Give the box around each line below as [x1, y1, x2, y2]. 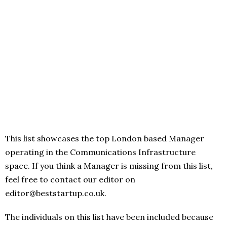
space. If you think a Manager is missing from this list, [5, 161, 213, 171]
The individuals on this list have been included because [5, 212, 213, 222]
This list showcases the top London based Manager [5, 133, 204, 144]
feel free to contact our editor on [5, 174, 135, 185]
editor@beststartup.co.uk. [5, 188, 106, 199]
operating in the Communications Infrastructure [5, 147, 196, 158]
